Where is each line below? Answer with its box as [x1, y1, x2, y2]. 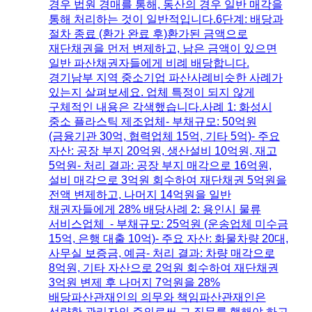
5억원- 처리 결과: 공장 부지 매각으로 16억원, [48, 159, 272, 171]
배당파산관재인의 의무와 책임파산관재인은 [48, 290, 266, 303]
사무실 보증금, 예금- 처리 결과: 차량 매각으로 [48, 247, 275, 259]
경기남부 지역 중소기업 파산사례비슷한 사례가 [48, 71, 283, 84]
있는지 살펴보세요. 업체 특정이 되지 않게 [48, 86, 255, 98]
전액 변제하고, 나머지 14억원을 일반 [48, 188, 231, 201]
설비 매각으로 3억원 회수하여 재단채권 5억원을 [48, 173, 287, 186]
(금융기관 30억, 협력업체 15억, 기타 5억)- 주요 [48, 130, 280, 142]
